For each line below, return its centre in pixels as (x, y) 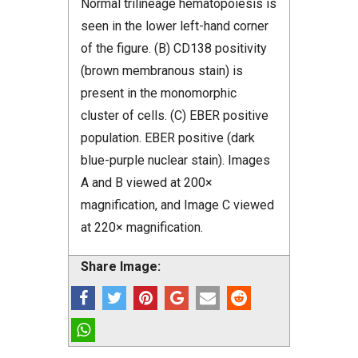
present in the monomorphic (159, 93)
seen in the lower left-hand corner (175, 26)
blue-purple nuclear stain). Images (175, 161)
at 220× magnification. (142, 228)
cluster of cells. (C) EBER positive (175, 116)
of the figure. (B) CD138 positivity (174, 49)
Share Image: (121, 267)
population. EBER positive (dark (168, 138)
